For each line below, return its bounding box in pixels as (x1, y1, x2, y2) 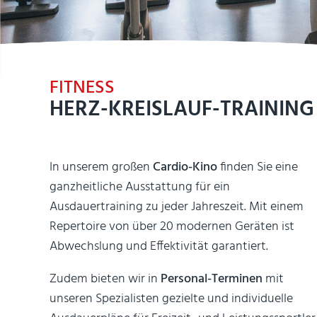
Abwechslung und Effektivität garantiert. (50, 236, 268, 257)
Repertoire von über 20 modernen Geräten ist (50, 216, 294, 237)
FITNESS (50, 73, 115, 103)
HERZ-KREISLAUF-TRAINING (50, 92, 314, 127)
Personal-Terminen (161, 268, 263, 289)
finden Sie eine (217, 156, 298, 178)
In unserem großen (50, 156, 153, 178)
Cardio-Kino (153, 156, 217, 178)
